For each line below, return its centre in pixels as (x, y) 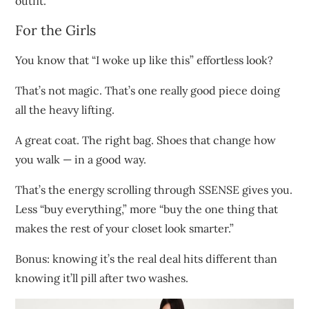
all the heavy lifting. (65, 109)
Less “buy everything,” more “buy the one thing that (147, 209)
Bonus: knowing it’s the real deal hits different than (147, 258)
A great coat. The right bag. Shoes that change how (146, 140)
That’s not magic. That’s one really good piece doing (148, 90)
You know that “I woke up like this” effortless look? (144, 60)
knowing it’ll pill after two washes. (102, 278)
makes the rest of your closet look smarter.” (125, 228)
